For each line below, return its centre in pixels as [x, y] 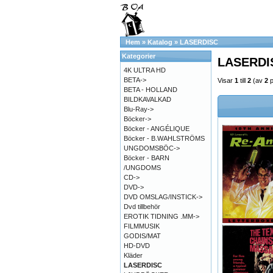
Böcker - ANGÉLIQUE [157, 129]
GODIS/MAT [142, 236]
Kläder [133, 255]
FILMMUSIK [142, 226]
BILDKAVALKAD [147, 99]
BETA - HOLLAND [151, 90]
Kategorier [139, 56]
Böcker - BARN [147, 158]
